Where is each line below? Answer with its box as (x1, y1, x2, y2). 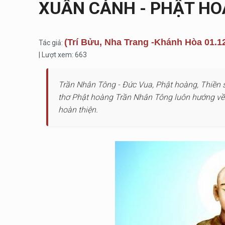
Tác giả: (39, 38, 64, 47)
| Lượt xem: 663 (39, 50, 87, 59)
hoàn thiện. (58, 105, 98, 115)
